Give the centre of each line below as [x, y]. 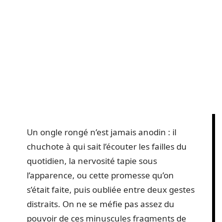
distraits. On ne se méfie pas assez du [101, 204]
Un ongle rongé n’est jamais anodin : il [102, 132]
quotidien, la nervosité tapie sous [92, 161]
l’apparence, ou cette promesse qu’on [100, 175]
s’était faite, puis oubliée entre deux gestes [111, 190]
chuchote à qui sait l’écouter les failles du [107, 146]
